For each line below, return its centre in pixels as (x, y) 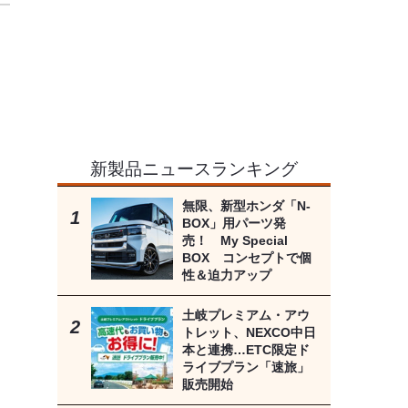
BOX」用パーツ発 (234, 223)
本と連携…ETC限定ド (245, 350)
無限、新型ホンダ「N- (246, 206)
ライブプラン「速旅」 (245, 367)
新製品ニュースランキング (194, 169)
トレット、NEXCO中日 (249, 332)
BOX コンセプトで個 (246, 258)
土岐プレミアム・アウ (245, 315)
